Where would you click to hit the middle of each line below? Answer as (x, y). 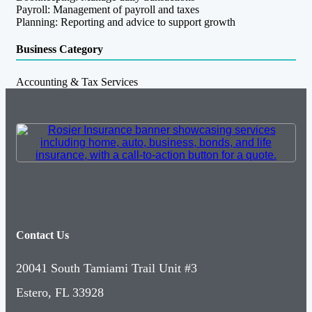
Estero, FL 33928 (60, 293)
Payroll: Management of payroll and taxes (108, 9)
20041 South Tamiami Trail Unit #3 (107, 268)
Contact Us (42, 235)
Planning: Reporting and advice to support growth (126, 22)
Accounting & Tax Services (77, 81)
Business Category (60, 49)
